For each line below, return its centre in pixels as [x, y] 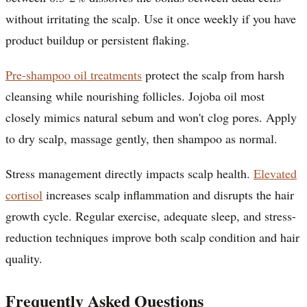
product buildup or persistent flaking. [98, 39]
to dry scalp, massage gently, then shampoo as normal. [142, 138]
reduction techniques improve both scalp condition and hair [152, 237]
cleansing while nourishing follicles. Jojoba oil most [135, 96]
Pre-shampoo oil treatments [74, 74]
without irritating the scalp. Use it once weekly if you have [151, 18]
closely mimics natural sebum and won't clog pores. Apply [151, 117]
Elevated [275, 173]
